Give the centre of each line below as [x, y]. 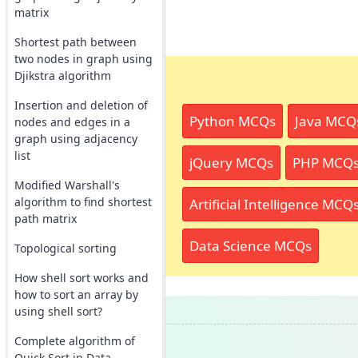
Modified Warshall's [67, 185]
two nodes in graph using [83, 59]
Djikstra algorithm [62, 76]
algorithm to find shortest [83, 202]
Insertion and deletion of [81, 105]
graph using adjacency [76, 139]
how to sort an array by [76, 294]
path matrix [45, 219]
